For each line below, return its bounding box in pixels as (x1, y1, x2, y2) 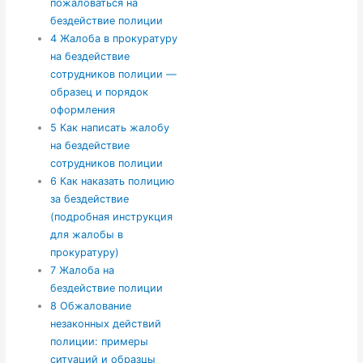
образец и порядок (50, 86, 149, 99)
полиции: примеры (50, 335, 149, 348)
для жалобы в (50, 228, 124, 241)
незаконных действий (50, 318, 162, 331)
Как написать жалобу (57, 122, 170, 135)
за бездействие (50, 193, 130, 206)
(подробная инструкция (50, 211, 173, 224)
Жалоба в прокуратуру (57, 32, 178, 45)
